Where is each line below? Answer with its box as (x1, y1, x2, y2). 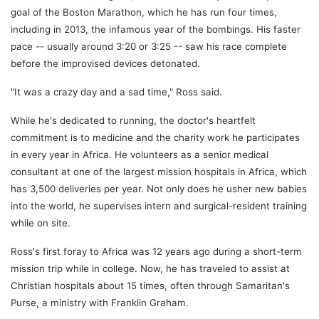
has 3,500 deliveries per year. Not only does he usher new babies (11, 182, 307, 194)
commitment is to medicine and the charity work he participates (11, 131, 300, 143)
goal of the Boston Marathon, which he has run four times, (11, 6, 277, 18)
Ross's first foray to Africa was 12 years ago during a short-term (11, 245, 302, 257)
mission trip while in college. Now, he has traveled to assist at (11, 262, 290, 274)
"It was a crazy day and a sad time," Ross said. (11, 85, 222, 98)
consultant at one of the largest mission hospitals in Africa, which (11, 165, 307, 177)
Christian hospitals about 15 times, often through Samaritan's (11, 279, 290, 291)
